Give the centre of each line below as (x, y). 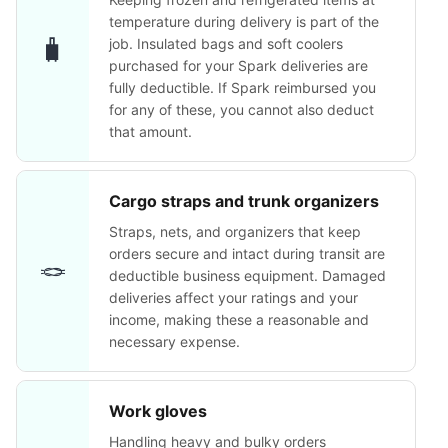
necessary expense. (174, 341)
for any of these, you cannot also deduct (241, 109)
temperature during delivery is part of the (244, 21)
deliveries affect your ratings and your (233, 297)
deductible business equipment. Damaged (247, 275)
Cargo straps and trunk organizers (244, 201)
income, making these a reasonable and (239, 319)
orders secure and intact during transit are (247, 253)
